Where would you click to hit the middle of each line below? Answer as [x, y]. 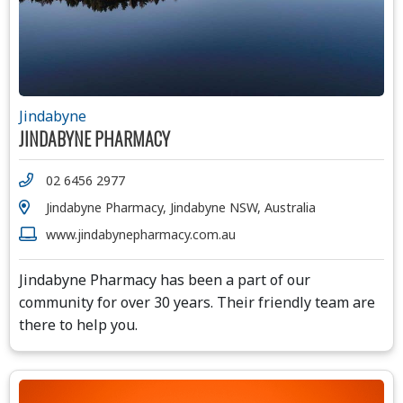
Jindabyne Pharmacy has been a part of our [165, 280]
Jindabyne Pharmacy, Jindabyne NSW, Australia [181, 207]
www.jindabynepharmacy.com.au [141, 234]
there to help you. [78, 325]
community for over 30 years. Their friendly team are [197, 302]
